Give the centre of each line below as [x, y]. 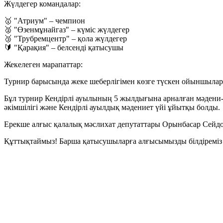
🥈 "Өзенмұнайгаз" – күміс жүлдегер [67, 30]
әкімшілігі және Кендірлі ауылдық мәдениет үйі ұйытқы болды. [112, 108]
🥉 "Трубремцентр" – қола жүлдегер [65, 39]
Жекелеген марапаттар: [43, 65]
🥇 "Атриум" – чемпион [45, 21]
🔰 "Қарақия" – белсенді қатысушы [64, 48]
